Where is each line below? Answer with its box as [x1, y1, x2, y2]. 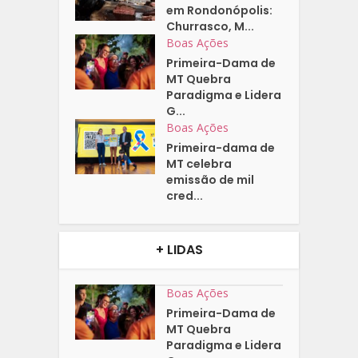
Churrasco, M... [166, 18, 255, 35]
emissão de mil [166, 172, 255, 189]
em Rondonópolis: [166, 2, 273, 19]
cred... [166, 188, 204, 205]
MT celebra [166, 156, 233, 173]
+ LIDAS [155, 241, 203, 260]
